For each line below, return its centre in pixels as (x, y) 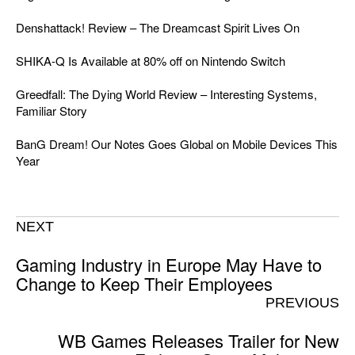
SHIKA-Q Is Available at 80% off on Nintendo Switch (151, 60)
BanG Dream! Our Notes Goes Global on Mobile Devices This (177, 143)
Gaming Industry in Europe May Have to (169, 264)
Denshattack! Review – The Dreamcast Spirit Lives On (158, 27)
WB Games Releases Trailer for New (198, 340)
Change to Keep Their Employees (144, 283)
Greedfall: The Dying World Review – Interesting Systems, (166, 94)
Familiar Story (52, 110)
